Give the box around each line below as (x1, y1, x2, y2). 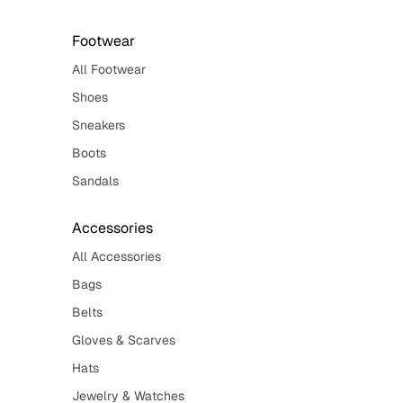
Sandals (72, 173, 119, 189)
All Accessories (72, 248, 161, 264)
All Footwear (72, 61, 146, 77)
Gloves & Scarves (72, 332, 175, 348)
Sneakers (72, 117, 125, 133)
